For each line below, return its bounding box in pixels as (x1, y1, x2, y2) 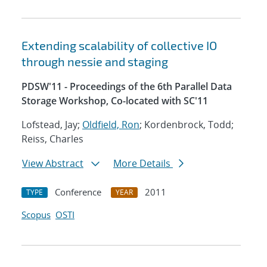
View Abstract (22, 157, 83, 170)
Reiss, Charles (21, 132, 83, 146)
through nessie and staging (21, 54, 168, 69)
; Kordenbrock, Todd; (139, 118, 234, 132)
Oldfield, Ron (82, 118, 139, 132)
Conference (55, 186, 101, 198)
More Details (113, 157, 173, 170)
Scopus (21, 209, 51, 221)
